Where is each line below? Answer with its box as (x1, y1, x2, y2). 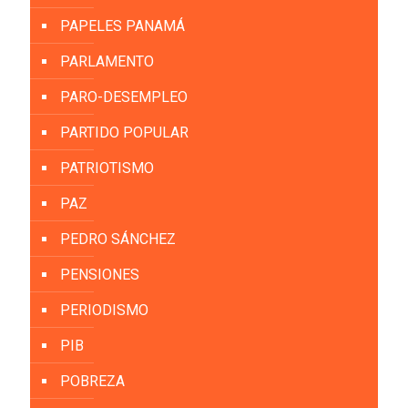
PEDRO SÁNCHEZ (60, 230, 176, 249)
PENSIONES (60, 266, 139, 284)
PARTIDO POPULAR (60, 124, 189, 142)
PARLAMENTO (60, 53, 154, 71)
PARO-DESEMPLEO (60, 88, 188, 107)
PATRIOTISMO (60, 159, 154, 178)
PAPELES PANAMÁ (60, 17, 185, 36)
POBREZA (60, 372, 125, 391)
